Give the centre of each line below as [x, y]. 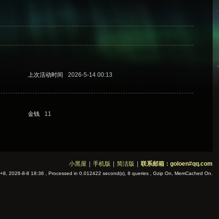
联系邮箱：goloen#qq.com [176, 164]
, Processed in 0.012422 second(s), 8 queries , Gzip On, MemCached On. [128, 173]
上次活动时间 [46, 75]
